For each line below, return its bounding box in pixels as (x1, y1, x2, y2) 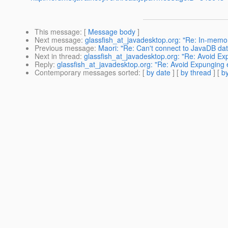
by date (147, 67, 170, 78)
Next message (35, 35, 81, 45)
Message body (88, 26, 135, 37)
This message (35, 26, 80, 37)
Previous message (35, 43, 94, 53)
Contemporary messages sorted (35, 67, 138, 78)
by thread (181, 67, 211, 78)
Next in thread (35, 51, 80, 62)
